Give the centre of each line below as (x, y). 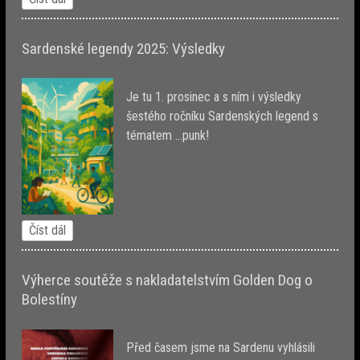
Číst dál (48, 231)
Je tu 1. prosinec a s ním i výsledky (214, 96)
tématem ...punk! (168, 135)
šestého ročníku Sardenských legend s (223, 116)
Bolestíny (50, 300)
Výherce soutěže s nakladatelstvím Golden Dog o (168, 280)
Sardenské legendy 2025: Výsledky (124, 48)
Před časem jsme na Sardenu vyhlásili (221, 347)
